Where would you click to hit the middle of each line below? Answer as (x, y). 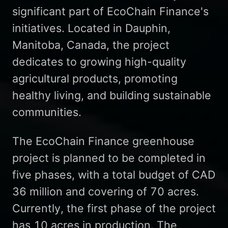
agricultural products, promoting (95, 79)
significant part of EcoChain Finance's (110, 11)
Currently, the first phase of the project (114, 208)
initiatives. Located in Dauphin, (91, 28)
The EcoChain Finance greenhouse (103, 141)
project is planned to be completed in (109, 158)
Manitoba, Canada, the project (91, 45)
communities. (47, 112)
